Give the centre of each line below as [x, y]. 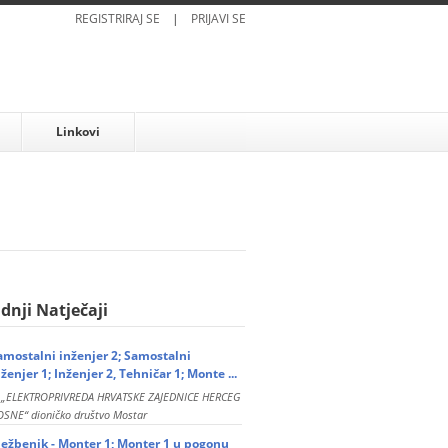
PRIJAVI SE [218, 18]
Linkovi [77, 131]
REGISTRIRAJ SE [117, 18]
